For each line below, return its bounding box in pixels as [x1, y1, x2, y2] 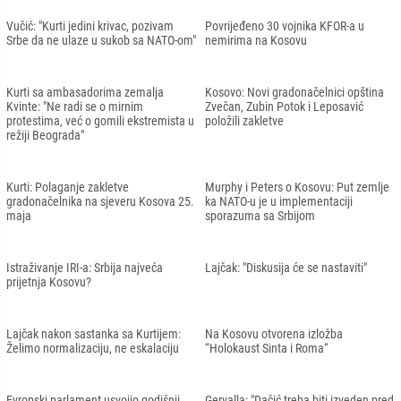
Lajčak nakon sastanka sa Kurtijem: [6, 326, 181, 341]
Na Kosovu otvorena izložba [205, 326, 343, 341]
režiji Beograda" [6, 127, 84, 142]
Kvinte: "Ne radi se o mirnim [6, 98, 143, 114]
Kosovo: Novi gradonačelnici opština [205, 84, 384, 99]
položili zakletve [205, 113, 284, 128]
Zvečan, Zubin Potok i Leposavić [205, 98, 363, 114]
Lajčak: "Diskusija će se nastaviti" [205, 260, 367, 275]
